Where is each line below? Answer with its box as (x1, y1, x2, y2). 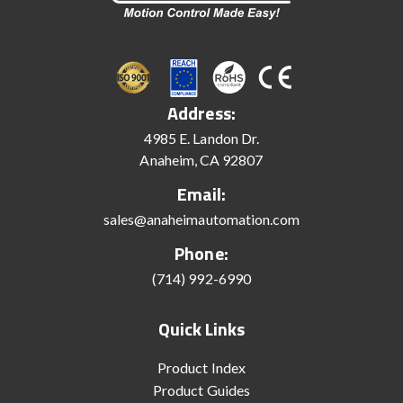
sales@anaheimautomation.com (103, 210, 300, 228)
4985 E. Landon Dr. (143, 129, 260, 147)
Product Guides (153, 381, 250, 399)
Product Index (157, 358, 246, 376)
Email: (176, 179, 227, 208)
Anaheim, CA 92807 (139, 150, 264, 168)
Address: (167, 98, 236, 127)
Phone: (175, 238, 228, 267)
